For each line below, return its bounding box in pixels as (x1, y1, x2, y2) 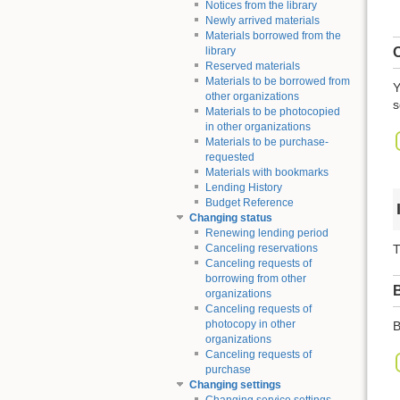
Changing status (188, 212, 272, 225)
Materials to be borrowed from (204, 75, 350, 88)
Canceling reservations (204, 242, 318, 255)
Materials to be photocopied (204, 105, 340, 119)
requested (204, 151, 254, 164)
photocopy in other (204, 318, 296, 331)
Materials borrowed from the (204, 29, 341, 43)
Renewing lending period (204, 227, 329, 240)
